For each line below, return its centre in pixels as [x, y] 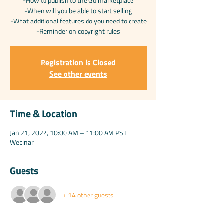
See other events [78, 74]
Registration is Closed [78, 62]
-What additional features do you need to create [78, 21]
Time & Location [44, 114]
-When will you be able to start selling [78, 11]
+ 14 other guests [88, 195]
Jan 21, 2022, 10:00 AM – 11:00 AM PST [68, 133]
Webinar [22, 142]
